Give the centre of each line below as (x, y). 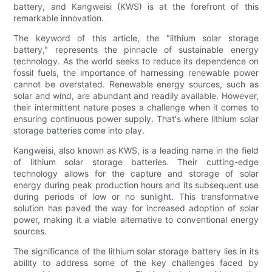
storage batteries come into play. (79, 131)
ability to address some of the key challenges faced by (136, 263)
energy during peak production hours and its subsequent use (136, 185)
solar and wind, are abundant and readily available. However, (136, 96)
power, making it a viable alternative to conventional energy (136, 220)
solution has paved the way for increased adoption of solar (136, 208)
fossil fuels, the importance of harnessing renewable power (136, 73)
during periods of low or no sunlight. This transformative (136, 197)
